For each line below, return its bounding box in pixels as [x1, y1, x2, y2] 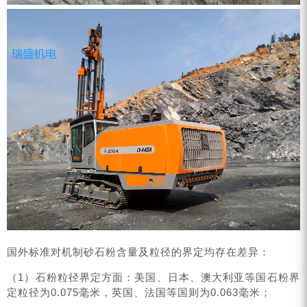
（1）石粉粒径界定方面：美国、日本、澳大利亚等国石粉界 [7, 271, 300, 283]
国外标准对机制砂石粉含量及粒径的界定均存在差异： [7, 245, 271, 258]
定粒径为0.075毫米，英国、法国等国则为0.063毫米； [7, 286, 272, 298]
